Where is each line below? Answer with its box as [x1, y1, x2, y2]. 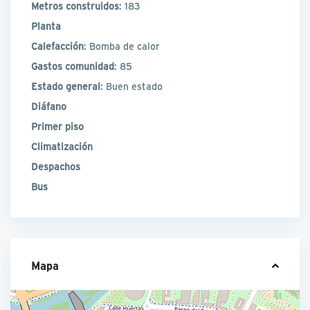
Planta [31, 19, 62, 33]
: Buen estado [100, 80, 163, 93]
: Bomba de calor [84, 39, 161, 53]
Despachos [31, 160, 81, 174]
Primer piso [31, 120, 84, 134]
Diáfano [31, 100, 67, 113]
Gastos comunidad [31, 60, 115, 73]
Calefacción [31, 39, 84, 53]
